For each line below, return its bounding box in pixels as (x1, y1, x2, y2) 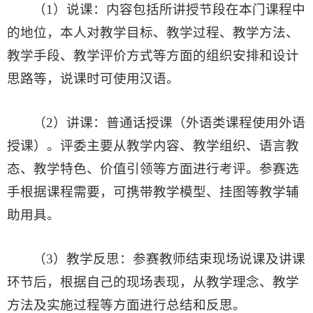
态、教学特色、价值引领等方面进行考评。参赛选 (7, 161, 299, 177)
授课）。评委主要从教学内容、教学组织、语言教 (7, 138, 299, 154)
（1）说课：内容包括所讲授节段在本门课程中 (33, 2, 306, 17)
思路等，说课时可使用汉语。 (7, 71, 180, 87)
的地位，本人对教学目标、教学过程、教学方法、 (7, 25, 299, 41)
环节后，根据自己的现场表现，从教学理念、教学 (7, 275, 299, 290)
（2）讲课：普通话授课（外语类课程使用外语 (33, 115, 306, 131)
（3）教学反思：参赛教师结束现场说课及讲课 (33, 252, 306, 267)
